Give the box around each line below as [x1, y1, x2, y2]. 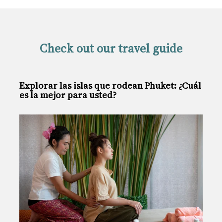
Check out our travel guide [40, 40, 182, 57]
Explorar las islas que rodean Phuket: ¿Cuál [19, 197, 201, 210]
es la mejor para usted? [19, 206, 116, 219]
